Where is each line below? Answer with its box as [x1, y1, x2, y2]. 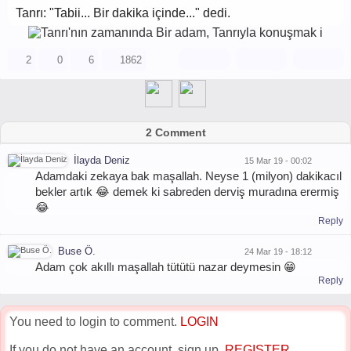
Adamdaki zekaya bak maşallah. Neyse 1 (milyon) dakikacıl [35, 169, 342, 183]
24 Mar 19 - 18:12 [244, 246, 312, 256]
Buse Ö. [58, 245, 96, 257]
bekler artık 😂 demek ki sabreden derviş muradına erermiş [35, 185, 339, 198]
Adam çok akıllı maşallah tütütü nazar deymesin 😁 [35, 260, 296, 273]
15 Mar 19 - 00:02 [244, 155, 312, 165]
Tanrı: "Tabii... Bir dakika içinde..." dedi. [16, 6, 230, 20]
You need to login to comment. [9, 315, 180, 328]
